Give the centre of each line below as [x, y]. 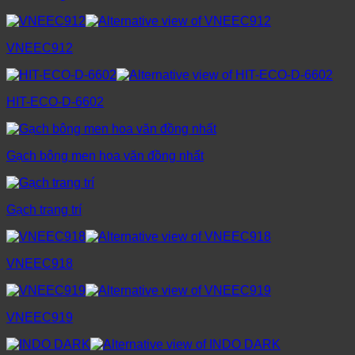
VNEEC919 [40, 318]
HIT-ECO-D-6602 [55, 102]
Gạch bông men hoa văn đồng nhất [105, 156]
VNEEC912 [40, 48]
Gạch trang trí [44, 210]
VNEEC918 [40, 264]
